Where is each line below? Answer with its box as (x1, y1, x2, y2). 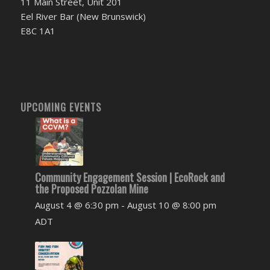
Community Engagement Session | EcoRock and (34, 169, 225, 186)
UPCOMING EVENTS (20, 99, 101, 115)
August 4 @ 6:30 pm (34, 199, 119, 212)
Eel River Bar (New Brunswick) (20, 10, 146, 22)
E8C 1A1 (20, 24, 55, 37)
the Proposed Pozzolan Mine (34, 181, 148, 197)
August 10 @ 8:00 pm (127, 199, 216, 212)
